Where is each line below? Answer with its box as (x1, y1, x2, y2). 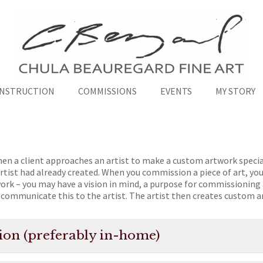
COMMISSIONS (78, 85, 137, 97)
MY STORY (215, 85, 255, 97)
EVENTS (160, 85, 192, 97)
